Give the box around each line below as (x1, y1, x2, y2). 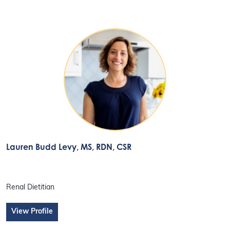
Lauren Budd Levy (6, 141, 77, 152)
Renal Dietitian (6, 184, 55, 192)
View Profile (11, 208, 53, 216)
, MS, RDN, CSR (76, 141, 132, 152)
